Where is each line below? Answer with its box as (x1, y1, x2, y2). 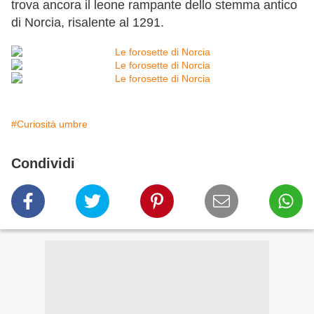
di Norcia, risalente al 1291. (11, 15, 164, 30)
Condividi (11, 156, 75, 172)
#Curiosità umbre (11, 118, 88, 130)
